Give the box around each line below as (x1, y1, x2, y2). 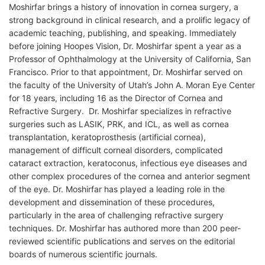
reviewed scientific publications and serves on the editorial (9, 236, 235, 246)
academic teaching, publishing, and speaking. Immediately (9, 28, 237, 38)
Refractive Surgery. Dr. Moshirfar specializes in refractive (9, 106, 231, 116)
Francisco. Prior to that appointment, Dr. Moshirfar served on (9, 67, 243, 77)
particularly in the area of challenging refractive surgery (9, 210, 224, 220)
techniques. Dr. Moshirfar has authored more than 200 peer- (9, 223, 241, 233)
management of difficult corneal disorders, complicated (9, 145, 223, 155)
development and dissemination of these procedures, (9, 197, 215, 207)
